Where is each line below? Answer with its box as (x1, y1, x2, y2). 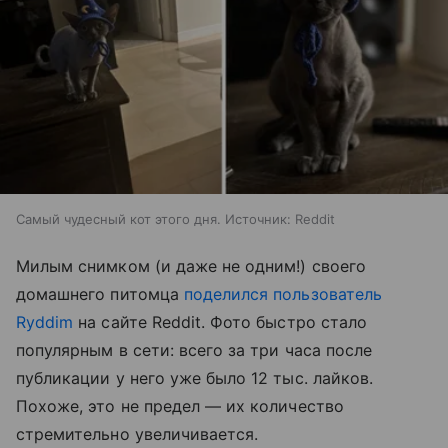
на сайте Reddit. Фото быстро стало (73, 311, 367, 332)
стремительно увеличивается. (16, 423, 259, 444)
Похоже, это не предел (16, 395, 206, 416)
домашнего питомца (16, 283, 184, 304)
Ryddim (16, 311, 74, 332)
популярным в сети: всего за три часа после (16, 339, 373, 360)
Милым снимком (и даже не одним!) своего (16, 255, 366, 276)
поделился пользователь (183, 283, 382, 304)
